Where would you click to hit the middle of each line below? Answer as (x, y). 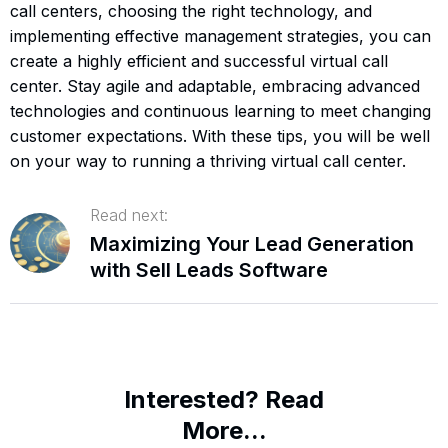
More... (224, 430)
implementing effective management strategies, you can (220, 35)
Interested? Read (224, 399)
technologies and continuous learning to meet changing (220, 110)
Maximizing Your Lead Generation (252, 243)
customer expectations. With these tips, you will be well (220, 135)
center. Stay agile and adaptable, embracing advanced (215, 85)
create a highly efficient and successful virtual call (199, 60)
